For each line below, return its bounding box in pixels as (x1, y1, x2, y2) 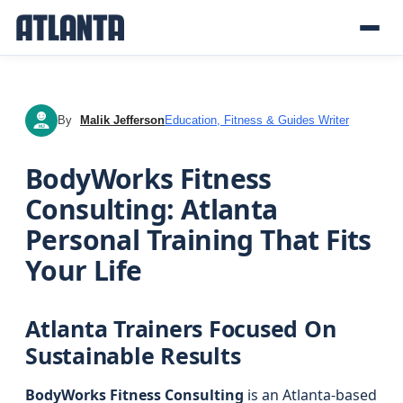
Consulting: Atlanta (25, 191, 278, 228)
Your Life (25, 252, 142, 289)
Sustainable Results (25, 340, 241, 371)
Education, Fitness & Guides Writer (165, 113, 349, 127)
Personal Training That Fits (25, 221, 372, 258)
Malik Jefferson (80, 113, 165, 127)
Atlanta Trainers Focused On (25, 313, 336, 344)
